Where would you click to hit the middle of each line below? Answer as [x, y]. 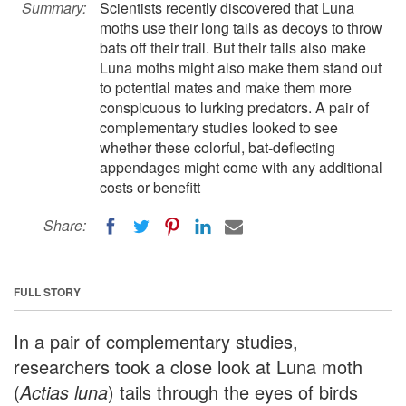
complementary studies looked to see [219, 127]
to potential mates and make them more [226, 87]
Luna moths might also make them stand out [241, 68]
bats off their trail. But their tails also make [233, 48]
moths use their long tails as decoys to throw [241, 28]
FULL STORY [47, 291]
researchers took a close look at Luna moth [188, 366]
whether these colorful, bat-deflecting [217, 147]
